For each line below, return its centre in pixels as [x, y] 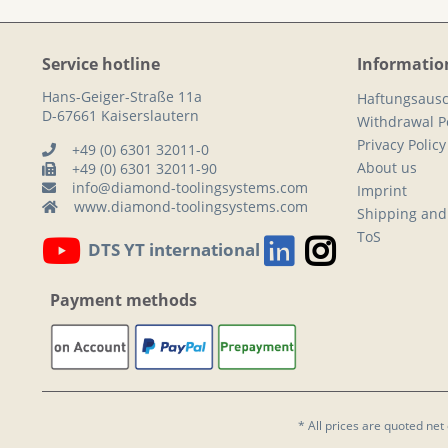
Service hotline [101, 63]
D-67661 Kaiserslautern [120, 115]
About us [387, 167]
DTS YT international [174, 249]
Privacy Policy [401, 144]
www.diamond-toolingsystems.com [191, 206]
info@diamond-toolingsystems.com [190, 187]
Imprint [382, 190]
